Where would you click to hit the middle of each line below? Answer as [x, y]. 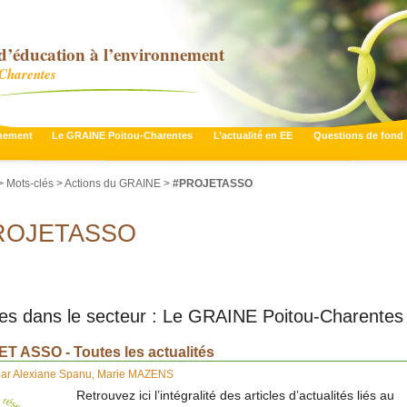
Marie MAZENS [135, 374]
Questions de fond [358, 135]
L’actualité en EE [253, 135]
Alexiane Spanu [52, 374]
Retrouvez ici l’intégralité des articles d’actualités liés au [235, 395]
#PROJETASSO [213, 184]
